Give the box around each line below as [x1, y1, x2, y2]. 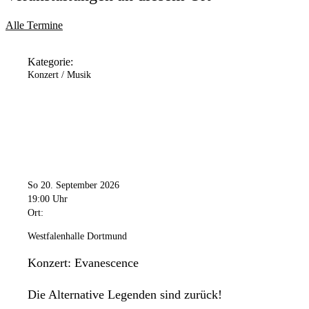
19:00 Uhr [28, 193, 68, 204]
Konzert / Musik [28, 69, 91, 80]
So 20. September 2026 [28, 179, 119, 190]
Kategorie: [28, 55, 73, 68]
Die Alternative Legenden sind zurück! [28, 287, 222, 301]
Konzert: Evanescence [28, 255, 139, 270]
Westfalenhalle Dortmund [28, 230, 127, 241]
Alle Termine [6, 19, 63, 31]
